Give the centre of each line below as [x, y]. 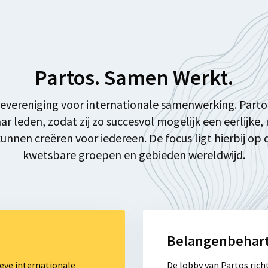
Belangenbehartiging [187, 260]
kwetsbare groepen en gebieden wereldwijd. [134, 155]
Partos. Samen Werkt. [134, 78]
